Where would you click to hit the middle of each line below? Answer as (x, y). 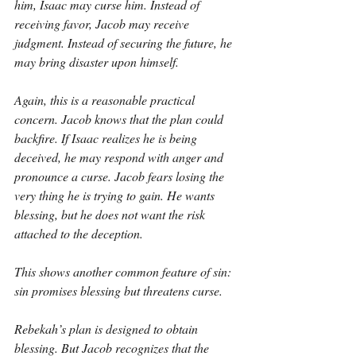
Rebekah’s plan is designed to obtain (108, 329)
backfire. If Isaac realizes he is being (107, 138)
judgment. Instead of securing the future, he (125, 43)
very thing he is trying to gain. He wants (116, 195)
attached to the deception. (79, 233)
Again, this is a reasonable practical (106, 100)
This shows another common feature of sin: (124, 271)
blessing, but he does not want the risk (111, 214)
